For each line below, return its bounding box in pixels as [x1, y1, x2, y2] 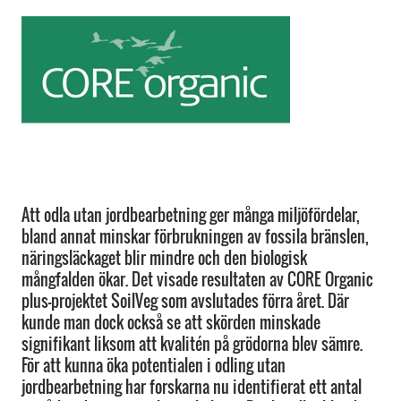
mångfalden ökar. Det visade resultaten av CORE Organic [21, 268, 373, 291]
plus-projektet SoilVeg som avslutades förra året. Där [21, 289, 349, 312]
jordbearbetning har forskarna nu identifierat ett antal [21, 375, 362, 398]
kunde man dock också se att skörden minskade [21, 311, 320, 334]
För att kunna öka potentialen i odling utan [21, 354, 286, 377]
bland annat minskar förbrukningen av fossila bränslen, [21, 225, 369, 248]
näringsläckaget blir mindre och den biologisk [21, 246, 307, 269]
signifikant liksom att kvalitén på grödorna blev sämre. [21, 332, 363, 355]
